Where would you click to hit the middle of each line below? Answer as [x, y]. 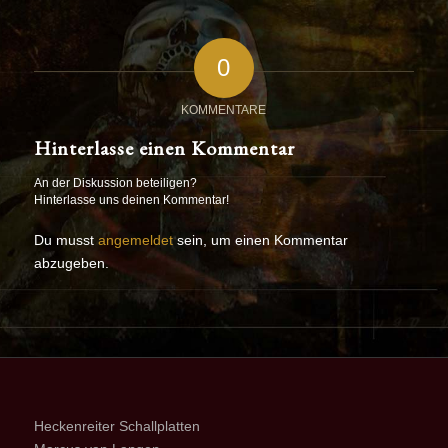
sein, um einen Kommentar [260, 239]
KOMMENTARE [224, 109]
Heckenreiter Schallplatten [116, 425]
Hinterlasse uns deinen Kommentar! [131, 199]
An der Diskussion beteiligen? [115, 182]
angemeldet [135, 239]
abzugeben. [71, 262]
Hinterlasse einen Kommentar [164, 147]
